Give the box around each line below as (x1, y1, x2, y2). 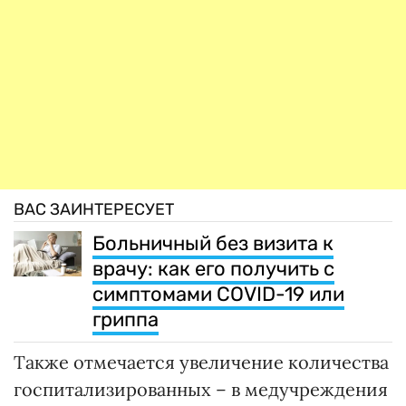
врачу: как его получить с (92, 256, 334, 282)
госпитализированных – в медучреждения (14, 378, 388, 401)
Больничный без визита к (92, 231, 333, 256)
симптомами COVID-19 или (92, 282, 344, 307)
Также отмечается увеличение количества (14, 351, 389, 374)
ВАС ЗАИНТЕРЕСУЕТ (14, 199, 174, 220)
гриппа (92, 307, 159, 333)
